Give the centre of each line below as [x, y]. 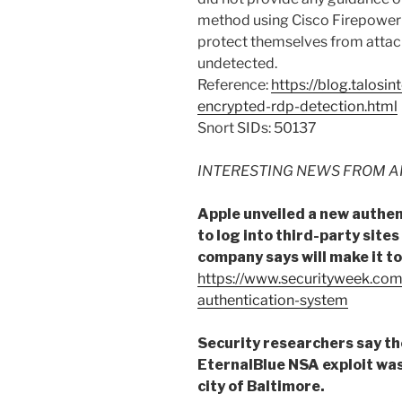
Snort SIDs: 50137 [257, 128]
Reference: [234, 85]
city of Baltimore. [261, 387]
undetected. [237, 64]
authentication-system [273, 301]
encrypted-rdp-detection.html [297, 107]
